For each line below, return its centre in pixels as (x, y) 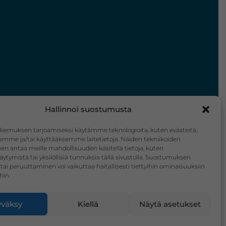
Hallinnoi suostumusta (88, 109)
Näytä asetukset (170, 204)
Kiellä (88, 204)
